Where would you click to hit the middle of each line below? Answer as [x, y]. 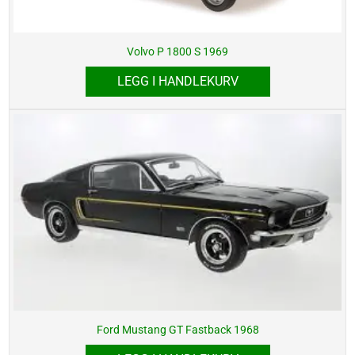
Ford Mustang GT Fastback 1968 [177, 330]
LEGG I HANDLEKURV [177, 81]
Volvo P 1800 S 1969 [177, 51]
